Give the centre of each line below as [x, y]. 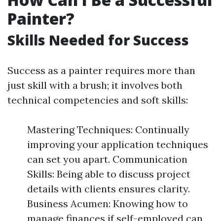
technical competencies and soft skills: [98, 100]
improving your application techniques [118, 144]
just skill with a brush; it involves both [95, 85]
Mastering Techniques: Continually [108, 129]
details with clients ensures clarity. [109, 189]
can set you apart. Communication [107, 159]
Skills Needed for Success [98, 40]
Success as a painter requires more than [101, 70]
